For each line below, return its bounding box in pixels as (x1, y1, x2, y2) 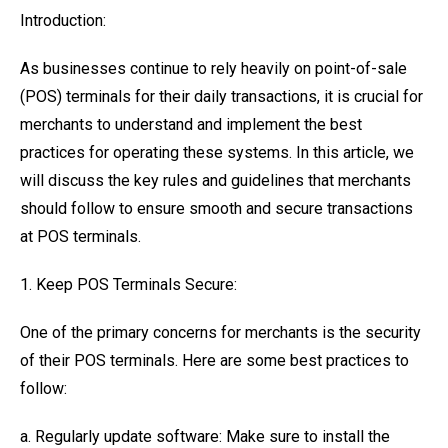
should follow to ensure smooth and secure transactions (20, 199, 413, 218)
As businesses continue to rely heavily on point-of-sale (20, 59, 407, 78)
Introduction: (20, 11, 106, 30)
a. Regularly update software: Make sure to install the (20, 427, 390, 446)
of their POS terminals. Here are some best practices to (20, 351, 409, 370)
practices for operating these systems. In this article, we (20, 143, 414, 162)
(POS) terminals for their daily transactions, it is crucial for (20, 87, 423, 106)
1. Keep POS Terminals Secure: (20, 275, 237, 294)
